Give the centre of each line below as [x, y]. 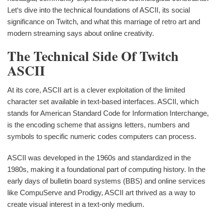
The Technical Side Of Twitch [93, 56]
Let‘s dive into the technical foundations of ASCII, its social [99, 10]
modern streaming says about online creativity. [81, 33]
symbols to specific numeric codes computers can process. [102, 136]
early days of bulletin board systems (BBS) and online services [106, 181]
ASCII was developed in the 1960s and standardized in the [99, 157]
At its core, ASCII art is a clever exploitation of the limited [96, 90]
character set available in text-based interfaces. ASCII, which [103, 101]
